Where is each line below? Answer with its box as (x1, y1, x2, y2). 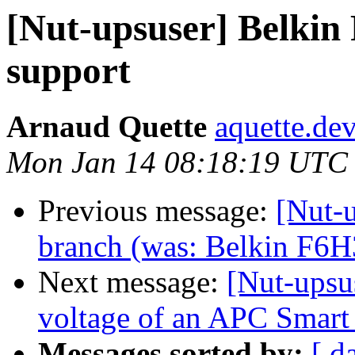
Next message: (38, 265, 227, 300)
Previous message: (38, 193, 276, 228)
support (6, 50, 131, 91)
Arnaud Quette (6, 109, 207, 144)
